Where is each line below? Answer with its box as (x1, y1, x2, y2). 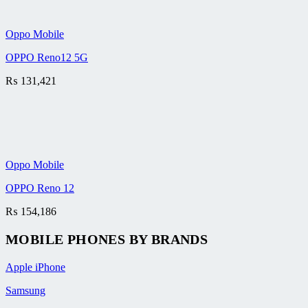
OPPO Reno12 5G (5, 51, 88, 63)
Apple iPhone (5, 261, 65, 273)
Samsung (5, 284, 45, 296)
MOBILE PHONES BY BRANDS (5, 231, 208, 247)
